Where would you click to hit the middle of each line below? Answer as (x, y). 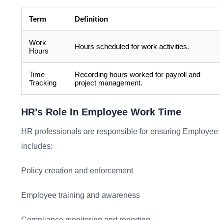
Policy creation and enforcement (77, 171)
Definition (91, 19)
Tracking (43, 83)
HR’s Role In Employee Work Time (101, 112)
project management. (109, 83)
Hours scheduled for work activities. (132, 46)
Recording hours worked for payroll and (137, 74)
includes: (37, 146)
